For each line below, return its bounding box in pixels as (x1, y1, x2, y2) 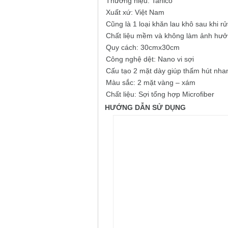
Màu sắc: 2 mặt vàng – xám (106, 78, 195, 87)
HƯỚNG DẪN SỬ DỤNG (105, 103, 186, 112)
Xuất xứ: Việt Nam (106, 8, 164, 17)
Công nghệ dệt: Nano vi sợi (106, 55, 194, 64)
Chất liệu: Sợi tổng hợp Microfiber (106, 90, 214, 99)
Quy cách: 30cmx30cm (106, 43, 180, 52)
